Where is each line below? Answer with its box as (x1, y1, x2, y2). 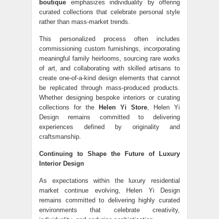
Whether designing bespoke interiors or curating (39, 94, 180, 101)
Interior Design (39, 160, 84, 167)
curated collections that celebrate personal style (39, 8, 180, 16)
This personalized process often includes (39, 35, 180, 43)
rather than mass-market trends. (39, 18, 130, 25)
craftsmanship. (39, 133, 81, 140)
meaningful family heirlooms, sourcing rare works (39, 55, 180, 62)
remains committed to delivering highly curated (39, 197, 180, 204)
